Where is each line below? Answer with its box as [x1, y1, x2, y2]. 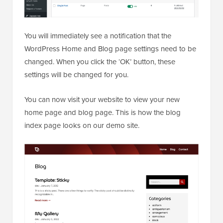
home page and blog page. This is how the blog [24, 107, 181, 118]
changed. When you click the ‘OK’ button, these [24, 56, 175, 68]
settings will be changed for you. [24, 69, 128, 81]
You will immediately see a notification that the [24, 30, 171, 42]
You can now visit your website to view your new [24, 94, 180, 106]
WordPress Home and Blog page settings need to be [24, 43, 196, 55]
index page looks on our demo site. [24, 120, 139, 131]
